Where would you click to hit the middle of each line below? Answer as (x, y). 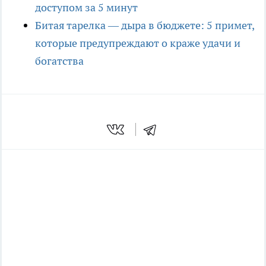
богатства (59, 61)
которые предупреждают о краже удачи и (138, 43)
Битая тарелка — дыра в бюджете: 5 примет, (145, 26)
